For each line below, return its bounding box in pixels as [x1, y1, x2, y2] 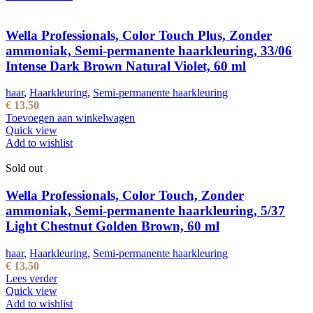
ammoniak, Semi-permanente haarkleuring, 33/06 [6, 43, 292, 58]
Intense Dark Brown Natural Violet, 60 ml [6, 58, 246, 73]
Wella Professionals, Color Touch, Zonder [6, 188, 244, 203]
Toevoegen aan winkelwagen [6, 112, 135, 124]
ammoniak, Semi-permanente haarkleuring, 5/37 [6, 203, 285, 219]
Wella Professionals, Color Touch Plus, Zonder [6, 27, 272, 43]
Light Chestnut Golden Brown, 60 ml [6, 219, 219, 234]
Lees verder [6, 272, 57, 284]
